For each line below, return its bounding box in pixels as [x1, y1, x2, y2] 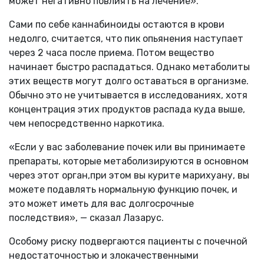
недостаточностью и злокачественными [9, 249, 199, 261]
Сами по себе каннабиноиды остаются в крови [9, 18, 225, 30]
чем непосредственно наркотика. [9, 117, 167, 129]
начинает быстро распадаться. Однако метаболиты [9, 61, 250, 72]
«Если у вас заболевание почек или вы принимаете [9, 141, 245, 153]
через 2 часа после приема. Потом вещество [9, 47, 214, 58]
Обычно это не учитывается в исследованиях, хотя [9, 89, 247, 101]
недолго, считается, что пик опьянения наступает [9, 32, 243, 44]
